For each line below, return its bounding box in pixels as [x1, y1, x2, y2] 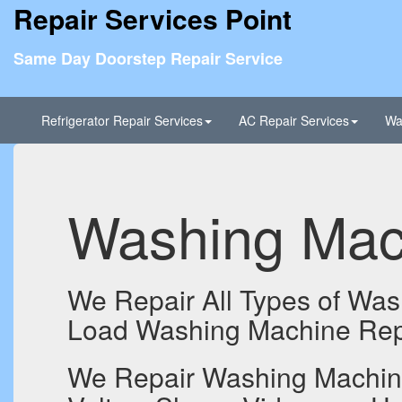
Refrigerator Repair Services [41, 111, 203, 129]
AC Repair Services [239, 111, 349, 129]
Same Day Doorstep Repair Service [13, 47, 283, 70]
